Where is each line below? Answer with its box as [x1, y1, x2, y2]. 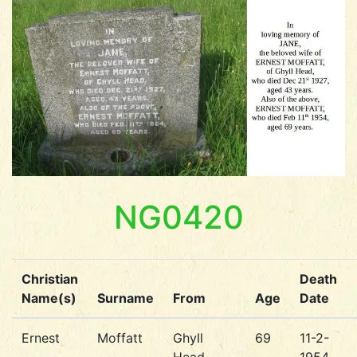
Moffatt [97, 330, 143, 347]
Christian [22, 271, 78, 288]
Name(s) [22, 290, 76, 307]
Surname [97, 290, 154, 307]
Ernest [22, 330, 60, 347]
